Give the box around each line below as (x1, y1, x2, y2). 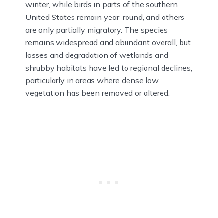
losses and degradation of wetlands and (25, 50, 168, 60)
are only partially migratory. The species (25, 24, 168, 35)
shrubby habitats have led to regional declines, (25, 62, 192, 73)
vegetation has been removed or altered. (25, 88, 170, 98)
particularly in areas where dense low (25, 75, 159, 85)
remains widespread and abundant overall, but (25, 37, 191, 47)
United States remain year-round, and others (25, 12, 184, 22)
